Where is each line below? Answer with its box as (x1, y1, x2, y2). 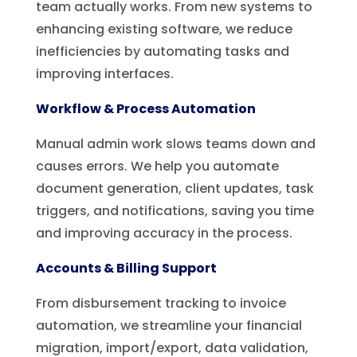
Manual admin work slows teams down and (35, 134, 316, 153)
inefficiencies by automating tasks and (35, 41, 289, 61)
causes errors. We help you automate (35, 156, 279, 175)
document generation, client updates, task (35, 178, 314, 198)
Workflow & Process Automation (35, 99, 256, 118)
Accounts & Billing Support (35, 258, 217, 277)
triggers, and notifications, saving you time (35, 201, 314, 220)
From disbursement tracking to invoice (35, 293, 286, 312)
